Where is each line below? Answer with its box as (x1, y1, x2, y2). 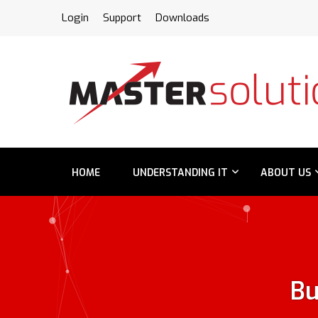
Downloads (155, 11, 209, 25)
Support (103, 11, 141, 25)
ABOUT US (261, 166, 311, 180)
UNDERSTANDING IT (133, 166, 228, 180)
